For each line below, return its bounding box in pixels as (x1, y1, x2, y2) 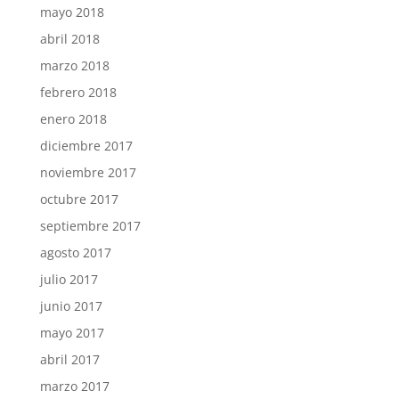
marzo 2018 (39, 57, 110, 74)
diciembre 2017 (39, 137, 133, 154)
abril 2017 (39, 351, 100, 368)
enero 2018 (39, 110, 107, 127)
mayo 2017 (39, 324, 104, 341)
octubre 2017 (39, 191, 118, 208)
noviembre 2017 (39, 164, 136, 181)
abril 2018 (39, 30, 100, 47)
